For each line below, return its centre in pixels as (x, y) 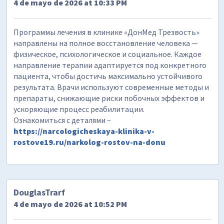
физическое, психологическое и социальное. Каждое (108, 54)
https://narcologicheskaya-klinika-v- (84, 131)
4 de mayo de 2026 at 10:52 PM (70, 204)
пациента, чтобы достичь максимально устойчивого (108, 76)
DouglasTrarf (39, 192)
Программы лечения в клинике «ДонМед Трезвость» (107, 32)
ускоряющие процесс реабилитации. (79, 109)
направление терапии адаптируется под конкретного (110, 65)
